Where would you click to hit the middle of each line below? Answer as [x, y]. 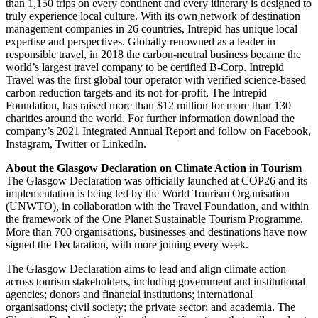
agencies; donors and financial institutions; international [129, 294]
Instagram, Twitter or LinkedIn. [76, 143]
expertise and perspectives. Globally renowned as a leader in [141, 41]
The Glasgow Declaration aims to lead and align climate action [146, 268]
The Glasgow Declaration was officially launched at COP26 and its [157, 180]
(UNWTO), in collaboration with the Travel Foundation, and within [157, 206]
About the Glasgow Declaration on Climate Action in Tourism [154, 168]
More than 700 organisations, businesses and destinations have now [157, 231]
